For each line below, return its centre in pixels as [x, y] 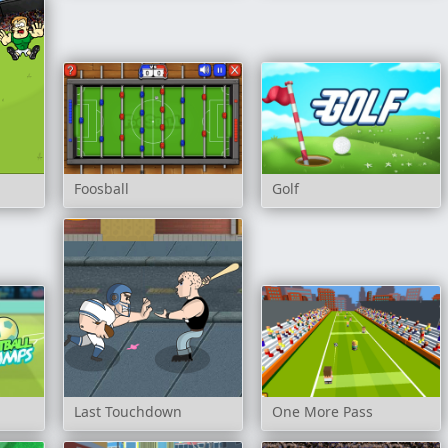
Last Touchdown [127, 412]
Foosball [101, 189]
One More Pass [322, 412]
